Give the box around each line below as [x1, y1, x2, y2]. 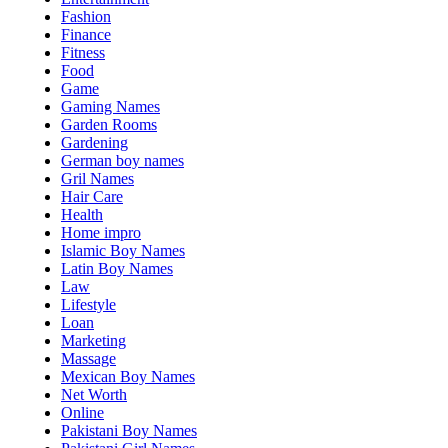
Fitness [61, 43, 105, 61]
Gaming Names [61, 97, 160, 115]
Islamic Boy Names [61, 241, 185, 259]
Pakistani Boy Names [61, 421, 197, 439]
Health [61, 205, 103, 223]
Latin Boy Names [61, 259, 173, 277]
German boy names [61, 151, 184, 169]
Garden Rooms [61, 115, 157, 133]
